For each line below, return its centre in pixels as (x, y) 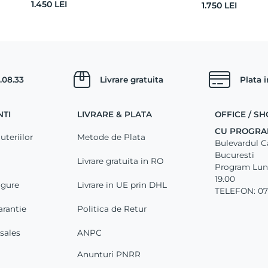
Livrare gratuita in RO (121, 161)
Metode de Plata (112, 137)
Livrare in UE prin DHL (122, 185)
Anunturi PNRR (109, 255)
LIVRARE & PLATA (115, 115)
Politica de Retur (112, 209)
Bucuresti (234, 155)
